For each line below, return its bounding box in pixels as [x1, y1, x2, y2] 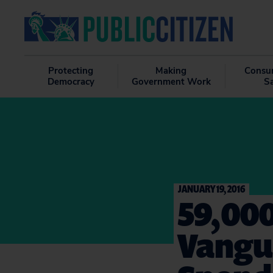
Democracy [47, 76, 94, 88]
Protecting [48, 65, 94, 77]
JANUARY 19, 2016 [178, 182, 245, 196]
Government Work [131, 76, 211, 88]
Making [155, 65, 187, 77]
